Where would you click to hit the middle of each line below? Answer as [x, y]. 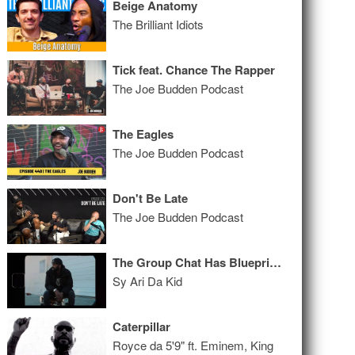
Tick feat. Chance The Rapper [194, 70]
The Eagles [143, 134]
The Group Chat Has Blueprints [276, 262]
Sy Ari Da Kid [148, 281]
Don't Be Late [151, 198]
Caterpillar [142, 326]
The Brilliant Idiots [158, 24]
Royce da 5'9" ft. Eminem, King [193, 345]
